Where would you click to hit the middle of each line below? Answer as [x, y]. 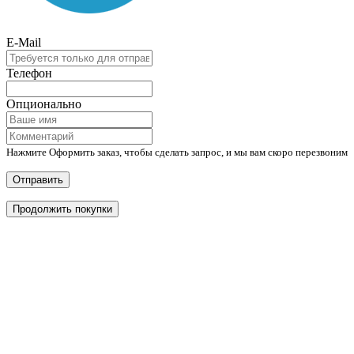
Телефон [29, 73]
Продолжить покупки [62, 209]
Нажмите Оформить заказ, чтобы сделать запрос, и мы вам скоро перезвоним [177, 152]
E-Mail [24, 42]
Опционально [44, 104]
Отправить [38, 179]
